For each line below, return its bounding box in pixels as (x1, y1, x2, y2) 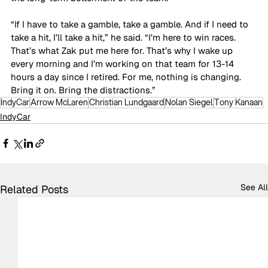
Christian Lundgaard (89, 96, 164, 108)
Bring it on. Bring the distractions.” (11, 84, 156, 96)
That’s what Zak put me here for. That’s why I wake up (11, 44, 235, 56)
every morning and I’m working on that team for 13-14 (11, 57, 236, 69)
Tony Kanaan (214, 96, 263, 108)
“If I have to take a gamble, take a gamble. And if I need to (11, 18, 251, 30)
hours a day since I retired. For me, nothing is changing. (11, 71, 243, 83)
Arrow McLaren (31, 96, 88, 108)
